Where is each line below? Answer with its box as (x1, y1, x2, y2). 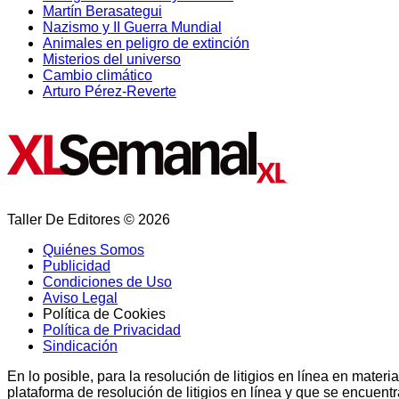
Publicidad (43, 257, 110, 273)
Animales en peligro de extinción (43, 35, 249, 51)
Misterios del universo (43, 51, 181, 67)
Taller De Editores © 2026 (7, 211, 170, 227)
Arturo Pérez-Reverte (43, 83, 176, 99)
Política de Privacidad (43, 322, 181, 338)
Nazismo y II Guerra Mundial (43, 19, 222, 35)
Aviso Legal (43, 289, 118, 305)
